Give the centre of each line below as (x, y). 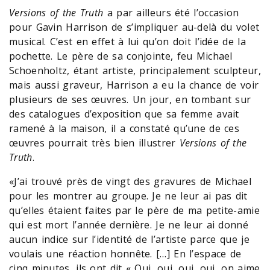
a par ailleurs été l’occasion (171, 12)
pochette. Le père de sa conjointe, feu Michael (121, 56)
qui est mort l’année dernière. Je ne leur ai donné (129, 224)
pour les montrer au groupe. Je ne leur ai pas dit (128, 196)
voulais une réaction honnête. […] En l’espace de (125, 253)
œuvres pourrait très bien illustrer (94, 143)
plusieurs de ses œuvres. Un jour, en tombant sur (130, 99)
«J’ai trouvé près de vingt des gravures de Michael (130, 181)
